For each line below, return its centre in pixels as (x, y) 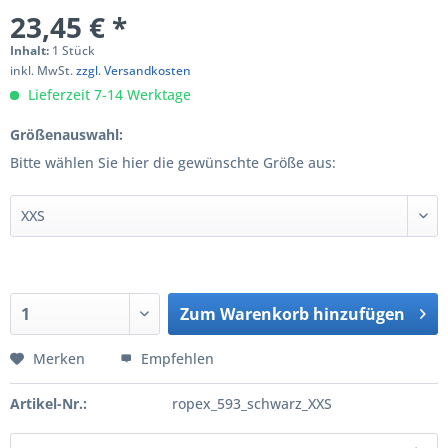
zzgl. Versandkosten (133, 70)
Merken (59, 358)
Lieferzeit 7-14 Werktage (107, 94)
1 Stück (73, 50)
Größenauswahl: (66, 134)
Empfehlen (175, 358)
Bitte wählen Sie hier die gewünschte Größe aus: (173, 162)
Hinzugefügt (291, 352)
